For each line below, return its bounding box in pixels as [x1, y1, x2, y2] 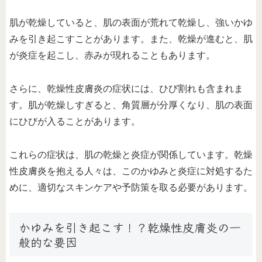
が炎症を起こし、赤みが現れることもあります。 [9, 50, 215, 61]
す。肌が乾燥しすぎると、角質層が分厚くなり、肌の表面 [9, 99, 253, 110]
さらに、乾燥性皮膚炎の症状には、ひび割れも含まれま [9, 83, 243, 94]
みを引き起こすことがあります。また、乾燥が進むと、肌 [9, 34, 253, 44]
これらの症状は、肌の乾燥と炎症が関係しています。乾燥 [9, 149, 253, 160]
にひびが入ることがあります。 [9, 116, 140, 126]
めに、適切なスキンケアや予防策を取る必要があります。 [9, 182, 253, 192]
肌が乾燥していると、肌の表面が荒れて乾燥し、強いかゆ [9, 18, 253, 28]
